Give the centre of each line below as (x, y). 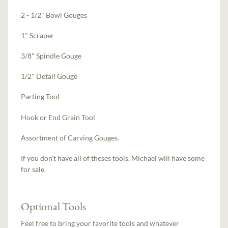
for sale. (34, 169)
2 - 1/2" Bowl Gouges (54, 15)
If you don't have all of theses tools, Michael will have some (113, 158)
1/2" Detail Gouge (49, 76)
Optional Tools (54, 206)
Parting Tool (40, 97)
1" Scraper (38, 35)
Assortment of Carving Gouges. (70, 137)
